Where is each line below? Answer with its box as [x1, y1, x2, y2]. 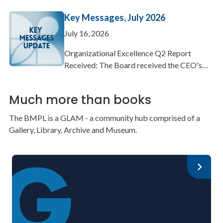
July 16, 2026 [64, 28, 110, 38]
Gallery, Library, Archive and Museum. [8, 125, 137, 135]
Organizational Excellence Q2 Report [64, 48, 192, 58]
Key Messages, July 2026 [64, 12, 166, 23]
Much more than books [8, 92, 151, 109]
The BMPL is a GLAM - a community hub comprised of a [8, 113, 200, 123]
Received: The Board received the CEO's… [64, 60, 209, 70]
